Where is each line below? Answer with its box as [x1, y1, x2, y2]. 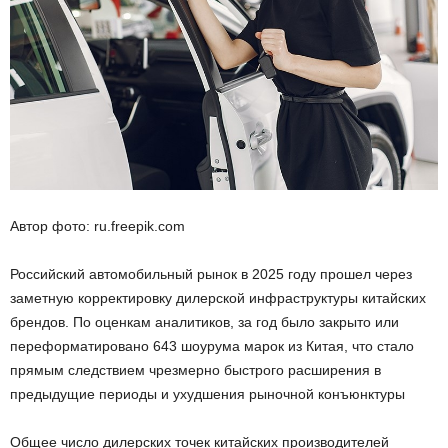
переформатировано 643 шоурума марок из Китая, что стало [10, 337, 414, 354]
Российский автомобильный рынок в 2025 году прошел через [10, 265, 412, 282]
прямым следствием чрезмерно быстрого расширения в [10, 361, 381, 378]
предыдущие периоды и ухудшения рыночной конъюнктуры [10, 385, 405, 402]
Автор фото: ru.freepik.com [10, 217, 185, 234]
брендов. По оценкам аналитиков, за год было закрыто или [10, 313, 399, 330]
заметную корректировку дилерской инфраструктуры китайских [10, 289, 426, 306]
